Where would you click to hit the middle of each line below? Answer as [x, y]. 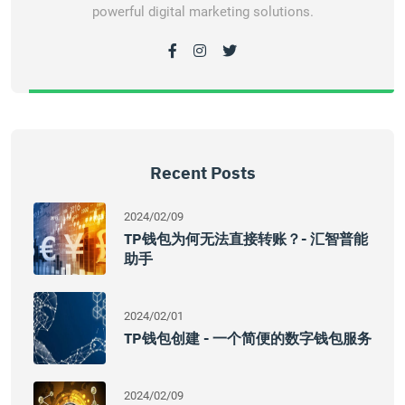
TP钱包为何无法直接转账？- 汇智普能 [246, 239]
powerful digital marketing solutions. [202, 12]
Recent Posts [202, 173]
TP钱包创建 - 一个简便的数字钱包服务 [248, 338]
